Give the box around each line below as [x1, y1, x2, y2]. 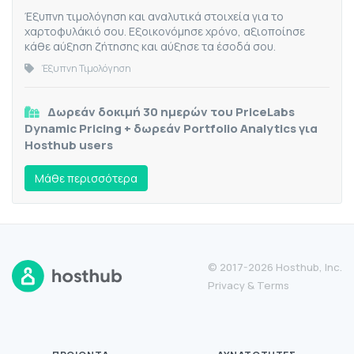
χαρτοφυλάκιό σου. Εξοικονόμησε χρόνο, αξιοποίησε [24, 24, 305, 40]
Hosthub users [24, 137, 113, 154]
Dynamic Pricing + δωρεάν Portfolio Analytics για [24, 120, 318, 137]
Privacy [208, 278, 245, 292]
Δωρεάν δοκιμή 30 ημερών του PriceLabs [47, 104, 295, 121]
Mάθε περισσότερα [35, 171, 137, 186]
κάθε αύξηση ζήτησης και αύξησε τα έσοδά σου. [24, 39, 276, 55]
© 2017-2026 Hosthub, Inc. [208, 260, 342, 274]
